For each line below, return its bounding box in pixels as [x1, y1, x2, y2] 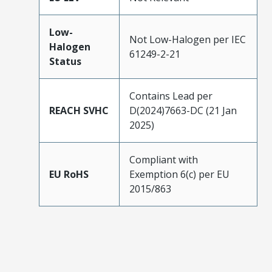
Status [49, 54, 81, 68]
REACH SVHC [49, 103, 109, 117]
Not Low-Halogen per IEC [129, 32, 246, 46]
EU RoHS [49, 167, 89, 181]
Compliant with [129, 152, 198, 166]
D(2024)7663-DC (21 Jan [129, 103, 237, 117]
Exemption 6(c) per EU [129, 167, 229, 181]
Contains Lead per [129, 89, 212, 103]
